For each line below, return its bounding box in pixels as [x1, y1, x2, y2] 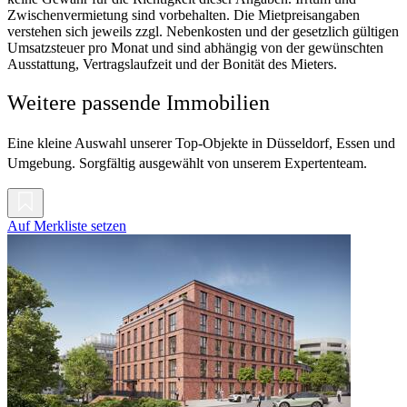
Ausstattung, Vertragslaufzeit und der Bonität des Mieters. [7, 56, 337, 73]
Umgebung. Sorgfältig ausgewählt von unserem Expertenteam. [7, 155, 367, 172]
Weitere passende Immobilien [7, 91, 270, 115]
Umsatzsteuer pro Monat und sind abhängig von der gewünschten [7, 40, 383, 56]
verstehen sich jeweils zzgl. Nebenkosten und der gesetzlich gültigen [7, 24, 399, 40]
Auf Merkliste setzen [7, 218, 126, 234]
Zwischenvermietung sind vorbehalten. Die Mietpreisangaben [7, 7, 360, 24]
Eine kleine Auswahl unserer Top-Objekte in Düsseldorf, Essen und [7, 135, 395, 152]
